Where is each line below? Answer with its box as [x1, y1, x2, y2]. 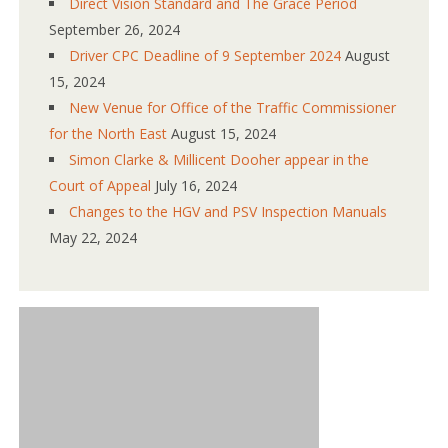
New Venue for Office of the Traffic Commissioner [69, 97, 397, 117]
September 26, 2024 [49, 19, 181, 39]
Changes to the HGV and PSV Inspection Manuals [69, 201, 388, 221]
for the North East [49, 123, 168, 143]
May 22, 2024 [49, 227, 138, 247]
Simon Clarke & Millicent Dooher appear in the [69, 149, 370, 169]
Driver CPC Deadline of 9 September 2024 [69, 45, 342, 65]
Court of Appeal [49, 175, 152, 195]
